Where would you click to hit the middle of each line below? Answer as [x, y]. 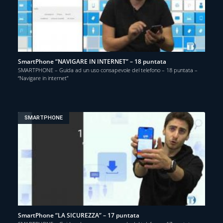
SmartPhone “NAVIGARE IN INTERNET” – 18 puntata [92, 61]
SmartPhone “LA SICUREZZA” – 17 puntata [79, 215]
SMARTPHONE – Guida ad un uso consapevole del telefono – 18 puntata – [108, 70]
